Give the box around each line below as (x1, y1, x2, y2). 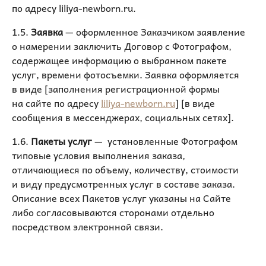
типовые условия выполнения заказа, (12, 147, 185, 163)
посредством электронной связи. (12, 218, 166, 234)
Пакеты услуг (31, 133, 92, 148)
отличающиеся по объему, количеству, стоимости (12, 161, 239, 177)
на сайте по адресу (12, 95, 101, 110)
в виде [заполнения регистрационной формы (12, 81, 220, 96)
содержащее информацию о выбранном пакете (12, 52, 227, 68)
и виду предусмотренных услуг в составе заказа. (12, 176, 235, 191)
